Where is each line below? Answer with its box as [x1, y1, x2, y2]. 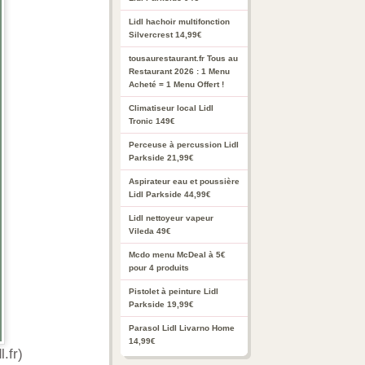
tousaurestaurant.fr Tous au [129, 54, 238, 63]
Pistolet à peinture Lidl [129, 287, 218, 296]
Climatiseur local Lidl [129, 103, 213, 112]
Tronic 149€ [129, 117, 175, 125]
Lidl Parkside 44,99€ [129, 190, 211, 199]
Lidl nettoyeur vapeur [129, 213, 213, 222]
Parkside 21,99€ [129, 153, 194, 162]
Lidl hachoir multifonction [129, 17, 230, 26]
